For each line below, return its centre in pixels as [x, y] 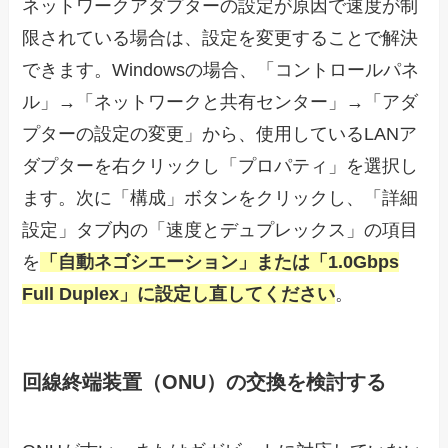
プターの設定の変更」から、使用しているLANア [220, 133]
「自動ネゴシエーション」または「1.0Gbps [220, 261]
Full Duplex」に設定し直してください [179, 293]
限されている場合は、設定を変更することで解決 [220, 37]
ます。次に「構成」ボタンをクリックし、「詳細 [220, 197]
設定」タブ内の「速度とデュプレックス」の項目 [220, 229]
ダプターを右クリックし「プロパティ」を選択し [220, 165]
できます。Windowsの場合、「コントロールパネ [221, 69]
